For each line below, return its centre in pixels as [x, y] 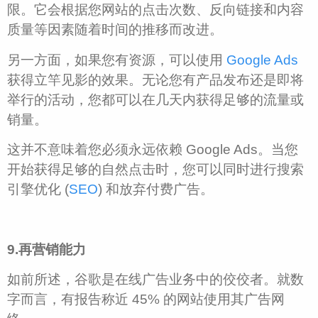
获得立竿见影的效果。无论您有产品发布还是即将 [155, 79]
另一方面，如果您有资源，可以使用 [117, 60]
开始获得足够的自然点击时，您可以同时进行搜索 [155, 170]
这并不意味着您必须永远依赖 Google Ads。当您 [153, 150]
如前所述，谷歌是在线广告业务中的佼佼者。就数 [155, 280]
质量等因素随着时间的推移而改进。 [115, 30]
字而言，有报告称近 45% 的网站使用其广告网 [146, 300]
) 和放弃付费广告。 [156, 190]
